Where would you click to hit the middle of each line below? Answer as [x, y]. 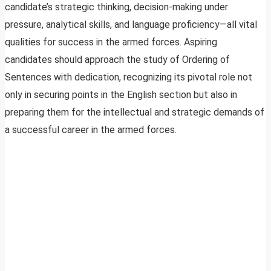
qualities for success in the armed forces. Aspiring [111, 42]
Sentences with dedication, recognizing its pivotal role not [129, 77]
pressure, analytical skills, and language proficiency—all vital [131, 25]
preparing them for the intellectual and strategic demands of [135, 113]
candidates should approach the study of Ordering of [117, 60]
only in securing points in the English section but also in [121, 95]
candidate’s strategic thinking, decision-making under [116, 7]
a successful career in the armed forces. [91, 130]
